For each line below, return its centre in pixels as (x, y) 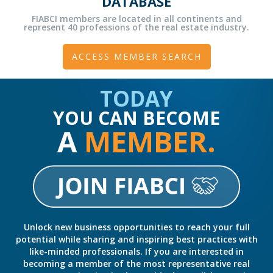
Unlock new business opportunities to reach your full (136, 227)
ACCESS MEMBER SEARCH (136, 57)
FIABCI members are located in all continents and (136, 19)
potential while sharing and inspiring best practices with (136, 239)
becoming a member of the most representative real (136, 264)
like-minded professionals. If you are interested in (136, 252)
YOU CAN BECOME (136, 118)
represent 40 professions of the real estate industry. (136, 27)
